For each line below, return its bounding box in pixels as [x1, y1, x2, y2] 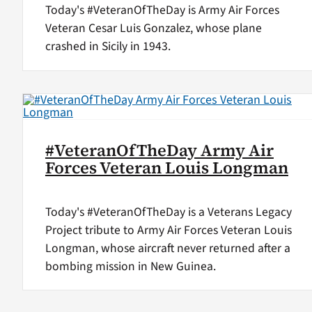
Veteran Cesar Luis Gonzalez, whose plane [45, 19, 262, 38]
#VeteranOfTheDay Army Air [45, 139, 274, 162]
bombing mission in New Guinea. [45, 257, 216, 275]
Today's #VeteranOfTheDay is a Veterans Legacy [45, 203, 292, 221]
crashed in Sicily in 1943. [45, 38, 171, 56]
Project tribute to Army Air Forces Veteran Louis [45, 221, 292, 239]
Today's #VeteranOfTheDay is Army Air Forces [45, 1, 279, 19]
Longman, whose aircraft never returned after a [45, 239, 290, 257]
